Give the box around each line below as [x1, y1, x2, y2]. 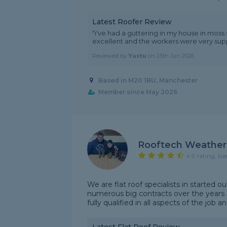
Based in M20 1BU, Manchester [98, 77, 198, 85]
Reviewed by [92, 52, 128, 59]
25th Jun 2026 [157, 52, 194, 59]
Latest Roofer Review [92, 17, 172, 26]
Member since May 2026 [98, 88, 177, 96]
